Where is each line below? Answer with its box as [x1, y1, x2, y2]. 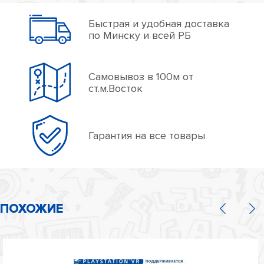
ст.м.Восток [88, 81, 143, 95]
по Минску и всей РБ [88, 28, 191, 42]
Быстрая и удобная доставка [88, 16, 229, 30]
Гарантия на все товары [88, 128, 205, 142]
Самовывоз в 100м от [88, 70, 193, 83]
